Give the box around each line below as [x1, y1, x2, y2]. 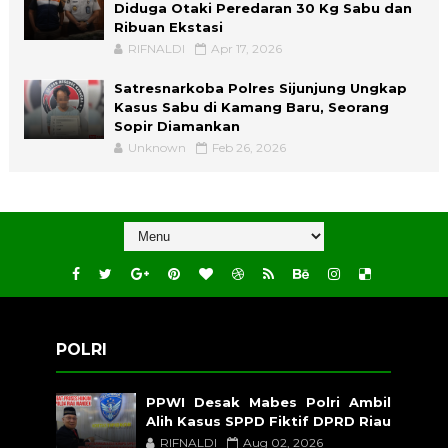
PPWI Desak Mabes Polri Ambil [146, 393, 392, 410]
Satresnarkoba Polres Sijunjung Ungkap [113, 79, 407, 96]
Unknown [127, 139, 186, 155]
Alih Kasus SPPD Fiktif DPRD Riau [146, 412, 392, 429]
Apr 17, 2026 [210, 40, 282, 56]
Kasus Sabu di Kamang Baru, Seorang [113, 98, 389, 115]
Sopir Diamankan [113, 117, 240, 134]
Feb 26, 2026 [211, 139, 286, 155]
